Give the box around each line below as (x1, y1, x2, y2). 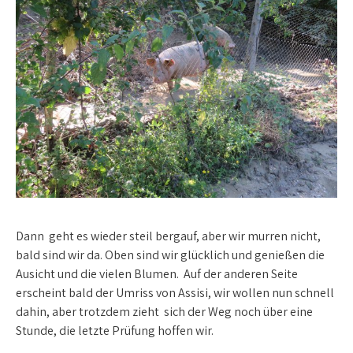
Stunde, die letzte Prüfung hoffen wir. (16, 321, 214, 339)
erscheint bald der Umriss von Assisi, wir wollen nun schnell (16, 284, 334, 301)
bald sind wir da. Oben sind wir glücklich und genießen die (16, 246, 325, 263)
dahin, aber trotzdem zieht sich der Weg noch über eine (16, 303, 313, 320)
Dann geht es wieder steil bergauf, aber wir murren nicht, (16, 227, 321, 244)
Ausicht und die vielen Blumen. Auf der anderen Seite (16, 265, 298, 282)
